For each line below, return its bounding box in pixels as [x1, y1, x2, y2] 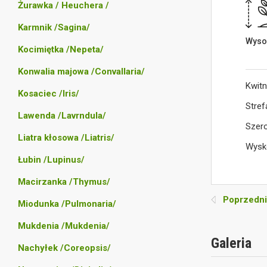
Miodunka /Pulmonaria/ [18, 198, 116, 209]
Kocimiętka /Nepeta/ [18, 44, 104, 55]
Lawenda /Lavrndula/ [18, 110, 106, 121]
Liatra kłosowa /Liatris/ [18, 132, 114, 143]
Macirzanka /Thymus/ [18, 176, 110, 187]
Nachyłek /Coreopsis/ [18, 243, 111, 253]
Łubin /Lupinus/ [18, 154, 85, 165]
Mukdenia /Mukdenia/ [18, 221, 110, 231]
